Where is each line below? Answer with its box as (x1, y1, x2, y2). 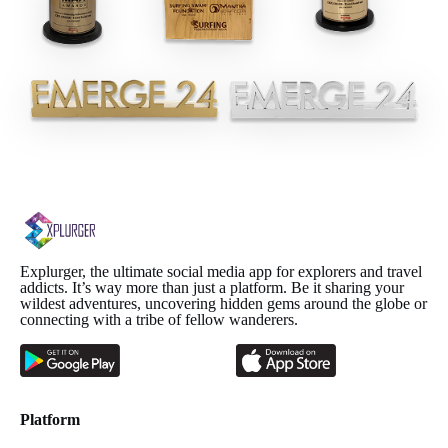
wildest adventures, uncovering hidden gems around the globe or (20, 294, 427, 312)
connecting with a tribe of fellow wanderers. (20, 310, 298, 328)
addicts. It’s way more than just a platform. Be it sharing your (20, 278, 404, 296)
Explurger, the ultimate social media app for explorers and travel (20, 262, 422, 280)
